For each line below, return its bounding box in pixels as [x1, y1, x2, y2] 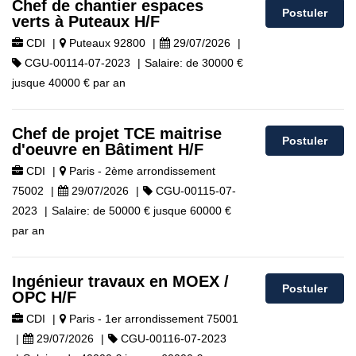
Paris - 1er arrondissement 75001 [66, 312, 238, 325]
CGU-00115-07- [153, 184, 236, 197]
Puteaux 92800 [66, 37, 145, 49]
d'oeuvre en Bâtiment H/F [12, 141, 203, 158]
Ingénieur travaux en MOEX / [12, 273, 229, 290]
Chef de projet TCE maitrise [12, 125, 222, 142]
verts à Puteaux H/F [12, 13, 160, 30]
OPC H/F [12, 288, 76, 306]
